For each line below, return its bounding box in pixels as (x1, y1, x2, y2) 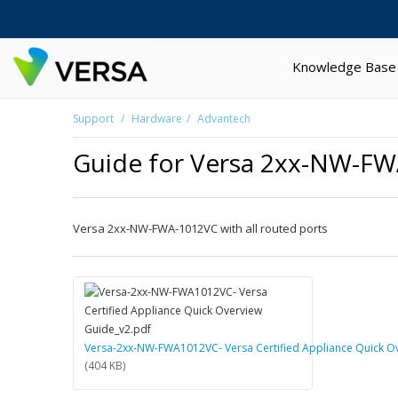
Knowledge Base (292, 58, 396, 76)
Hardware (131, 111, 182, 126)
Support (73, 111, 116, 126)
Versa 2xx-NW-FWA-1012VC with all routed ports (73, 219, 328, 236)
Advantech (197, 111, 251, 126)
